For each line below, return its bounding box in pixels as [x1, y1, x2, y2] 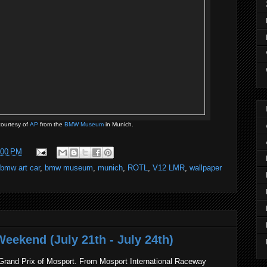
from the [38, 121, 64, 128]
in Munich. [104, 121, 133, 128]
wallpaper [190, 163, 222, 172]
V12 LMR [153, 163, 185, 172]
